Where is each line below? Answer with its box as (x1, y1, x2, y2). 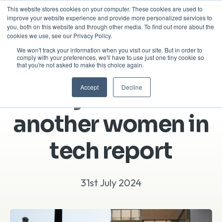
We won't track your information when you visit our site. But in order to (17, 46, 202, 54)
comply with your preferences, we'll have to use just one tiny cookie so (17, 53, 204, 61)
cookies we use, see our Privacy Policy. (7, 31, 112, 40)
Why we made (35, 83, 187, 111)
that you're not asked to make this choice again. (17, 60, 144, 69)
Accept (80, 83, 99, 91)
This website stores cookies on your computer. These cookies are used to (7, 4, 203, 13)
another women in (13, 110, 209, 138)
